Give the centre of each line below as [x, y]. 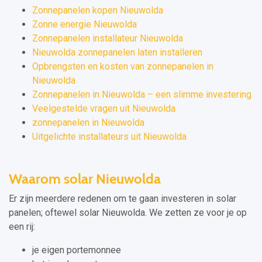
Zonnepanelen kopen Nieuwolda [98, 11]
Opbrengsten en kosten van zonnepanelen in [123, 67]
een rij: [22, 227]
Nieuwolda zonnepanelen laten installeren [117, 53]
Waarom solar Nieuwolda [85, 179]
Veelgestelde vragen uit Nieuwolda [104, 109]
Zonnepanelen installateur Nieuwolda [108, 39]
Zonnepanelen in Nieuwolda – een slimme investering [142, 95]
